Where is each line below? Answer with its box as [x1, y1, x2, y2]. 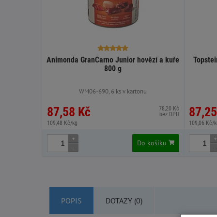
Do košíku [137, 138, 169, 147]
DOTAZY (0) [106, 195, 142, 205]
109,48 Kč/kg [47, 119, 77, 126]
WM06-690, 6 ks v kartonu [79, 87, 147, 95]
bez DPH [159, 110, 179, 118]
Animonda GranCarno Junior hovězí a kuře [46, 55, 180, 64]
